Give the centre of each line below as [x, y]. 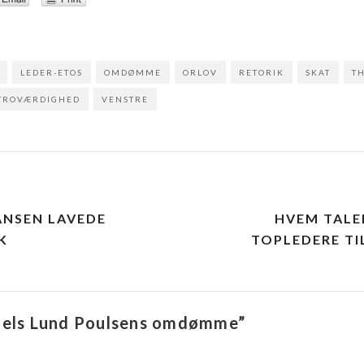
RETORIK [262, 72]
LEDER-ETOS [52, 72]
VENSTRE [125, 99]
